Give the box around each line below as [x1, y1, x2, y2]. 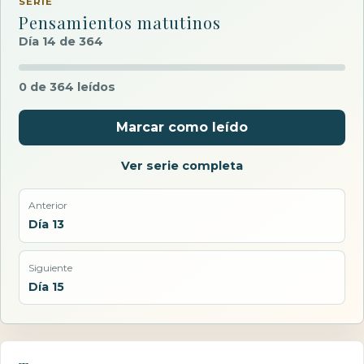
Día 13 [28, 217, 64, 232]
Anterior [28, 199, 67, 212]
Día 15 [28, 279, 64, 294]
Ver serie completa [121, 158, 243, 173]
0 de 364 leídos [19, 80, 116, 95]
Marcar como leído [116, 119, 248, 136]
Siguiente [28, 261, 72, 274]
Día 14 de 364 [19, 33, 104, 49]
